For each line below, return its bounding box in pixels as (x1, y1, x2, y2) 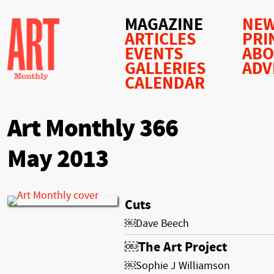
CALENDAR (125, 73, 205, 94)
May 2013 (7, 145, 108, 174)
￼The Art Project (125, 239, 227, 255)
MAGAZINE (125, 15, 203, 35)
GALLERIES (125, 59, 206, 79)
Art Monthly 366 (7, 114, 178, 143)
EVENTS (125, 44, 183, 64)
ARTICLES (125, 29, 196, 50)
